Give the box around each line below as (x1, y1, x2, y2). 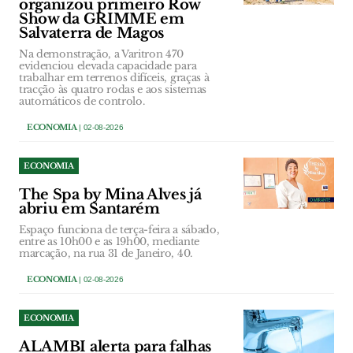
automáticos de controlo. (19, 95, 145, 108)
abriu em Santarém (19, 200, 160, 217)
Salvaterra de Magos (19, 24, 164, 42)
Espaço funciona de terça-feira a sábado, (19, 223, 220, 236)
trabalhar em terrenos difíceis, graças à (19, 71, 210, 84)
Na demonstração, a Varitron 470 (19, 47, 184, 61)
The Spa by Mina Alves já (19, 186, 202, 203)
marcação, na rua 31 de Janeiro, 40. (19, 247, 192, 260)
